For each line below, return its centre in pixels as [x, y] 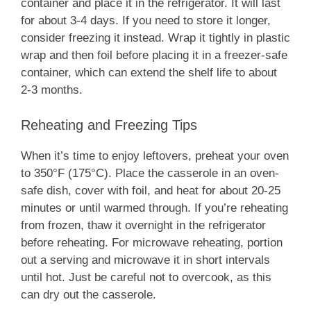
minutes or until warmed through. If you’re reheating [154, 208]
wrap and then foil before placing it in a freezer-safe [154, 56]
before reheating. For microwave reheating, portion [152, 242]
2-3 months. [52, 90]
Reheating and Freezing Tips [109, 125]
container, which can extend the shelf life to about [149, 73]
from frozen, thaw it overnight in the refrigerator [143, 225]
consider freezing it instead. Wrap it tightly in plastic [155, 38]
